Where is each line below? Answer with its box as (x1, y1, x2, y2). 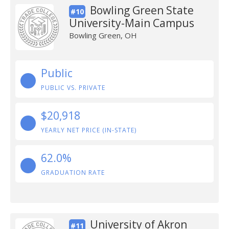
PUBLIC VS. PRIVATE (41, 83, 105, 92)
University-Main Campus (68, 16, 194, 30)
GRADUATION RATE (41, 168, 105, 177)
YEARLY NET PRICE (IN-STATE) (41, 126, 136, 134)
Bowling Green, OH (68, 30, 137, 40)
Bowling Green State (89, 3, 194, 17)
